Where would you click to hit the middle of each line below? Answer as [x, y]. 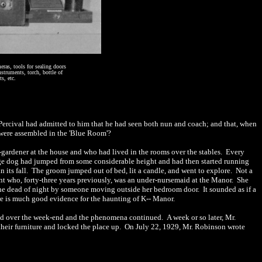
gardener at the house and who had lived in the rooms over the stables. [113, 152]
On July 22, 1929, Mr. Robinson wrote [184, 227]
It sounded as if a [230, 189]
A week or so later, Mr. [200, 217]
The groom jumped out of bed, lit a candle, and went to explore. [132, 170]
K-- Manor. [158, 199]
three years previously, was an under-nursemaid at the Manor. [138, 180]
